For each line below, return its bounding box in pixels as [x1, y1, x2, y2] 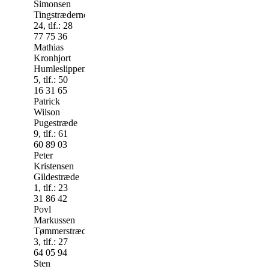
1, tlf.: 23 [34, 182, 68, 193]
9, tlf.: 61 [34, 128, 68, 139]
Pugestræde [34, 117, 77, 128]
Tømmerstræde [34, 225, 91, 236]
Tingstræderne [34, 9, 88, 20]
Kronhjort [34, 52, 71, 63]
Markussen [34, 214, 75, 225]
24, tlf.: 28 [34, 20, 73, 31]
